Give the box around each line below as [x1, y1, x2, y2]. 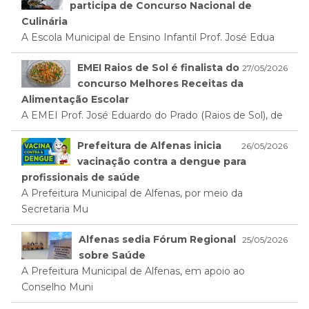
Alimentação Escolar [21, 93, 129, 106]
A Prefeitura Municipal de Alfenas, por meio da [21, 187, 243, 200]
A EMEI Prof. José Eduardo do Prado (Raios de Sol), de [21, 109, 283, 122]
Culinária [21, 15, 68, 28]
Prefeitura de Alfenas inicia [77, 139, 222, 152]
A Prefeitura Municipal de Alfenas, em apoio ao [21, 265, 245, 278]
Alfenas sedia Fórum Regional [78, 233, 236, 246]
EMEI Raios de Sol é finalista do [77, 61, 239, 74]
